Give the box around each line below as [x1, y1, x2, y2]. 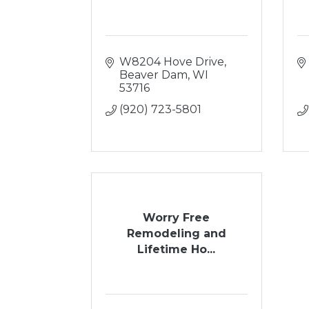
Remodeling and [126, 227, 226, 240]
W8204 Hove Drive [119, 55, 224, 68]
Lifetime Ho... [137, 243, 216, 256]
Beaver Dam [119, 68, 188, 81]
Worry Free [143, 211, 210, 224]
